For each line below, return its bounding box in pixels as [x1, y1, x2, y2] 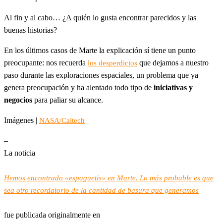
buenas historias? [4, 25, 57, 34]
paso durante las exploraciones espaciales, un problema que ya [4, 70, 198, 79]
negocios [4, 95, 32, 104]
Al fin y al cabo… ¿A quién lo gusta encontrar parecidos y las [4, 13, 196, 22]
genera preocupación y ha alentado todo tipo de [4, 83, 154, 92]
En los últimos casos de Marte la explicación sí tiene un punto [4, 46, 196, 55]
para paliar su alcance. [32, 95, 103, 104]
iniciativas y [154, 83, 193, 92]
